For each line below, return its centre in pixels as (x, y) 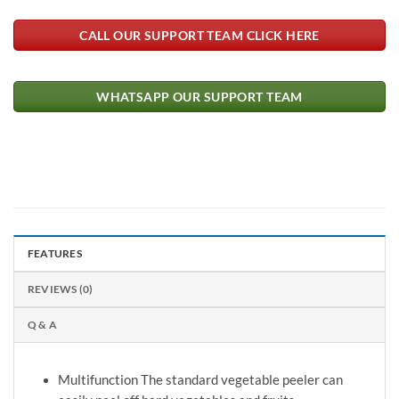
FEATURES (55, 254)
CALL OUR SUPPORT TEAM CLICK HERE (199, 35)
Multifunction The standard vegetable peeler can (200, 380)
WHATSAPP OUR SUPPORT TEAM (199, 97)
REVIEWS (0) (61, 289)
